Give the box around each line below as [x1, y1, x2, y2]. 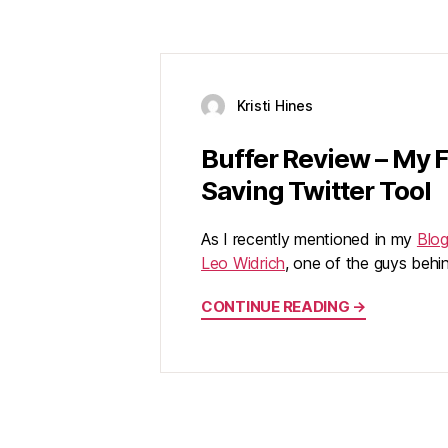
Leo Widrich [201, 253, 286, 274]
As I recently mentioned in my [201, 229, 417, 250]
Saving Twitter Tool [201, 175, 431, 207]
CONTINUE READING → [201, 297, 367, 317]
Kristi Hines [236, 97, 313, 114]
